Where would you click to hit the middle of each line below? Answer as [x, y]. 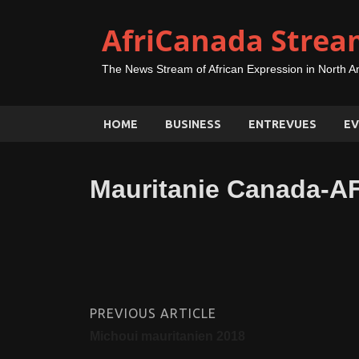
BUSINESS [193, 124]
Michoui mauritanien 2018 [167, 336]
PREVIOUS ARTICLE [153, 313]
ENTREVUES [282, 124]
